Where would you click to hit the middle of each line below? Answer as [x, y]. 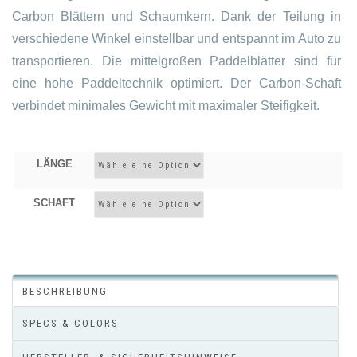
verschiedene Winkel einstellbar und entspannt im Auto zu [177, 39]
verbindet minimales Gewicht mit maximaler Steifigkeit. [166, 106]
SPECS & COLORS [71, 324]
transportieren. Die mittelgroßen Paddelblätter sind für [177, 61]
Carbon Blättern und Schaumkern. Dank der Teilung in [177, 16]
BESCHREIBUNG [65, 292]
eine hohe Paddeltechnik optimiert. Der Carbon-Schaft [177, 83]
